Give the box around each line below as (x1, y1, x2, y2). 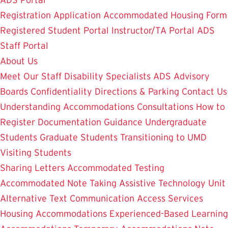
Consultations (137, 102, 193, 112)
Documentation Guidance (38, 117, 142, 128)
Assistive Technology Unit (119, 178, 225, 189)
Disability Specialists (64, 71, 151, 82)
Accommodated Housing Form (103, 10, 227, 21)
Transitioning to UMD (120, 132, 207, 143)
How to (196, 102, 225, 112)
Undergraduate (145, 117, 207, 128)
